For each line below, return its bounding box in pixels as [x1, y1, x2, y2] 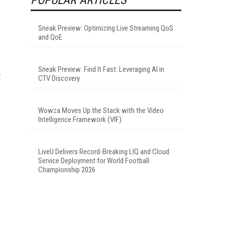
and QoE [38, 32, 62, 42]
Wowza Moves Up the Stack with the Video [38, 105, 164, 115]
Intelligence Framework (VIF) [38, 115, 122, 124]
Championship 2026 [38, 165, 95, 174]
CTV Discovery [38, 73, 80, 83]
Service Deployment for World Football [38, 156, 149, 165]
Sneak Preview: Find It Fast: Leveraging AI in [38, 64, 164, 74]
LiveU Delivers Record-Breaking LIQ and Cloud [38, 147, 169, 156]
